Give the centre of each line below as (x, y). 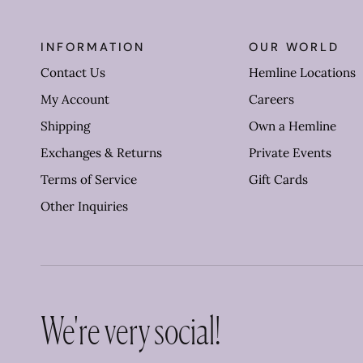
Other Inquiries (84, 206)
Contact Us (73, 73)
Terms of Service (89, 179)
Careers (271, 99)
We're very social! (130, 330)
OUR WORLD (294, 47)
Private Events (290, 153)
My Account (75, 99)
